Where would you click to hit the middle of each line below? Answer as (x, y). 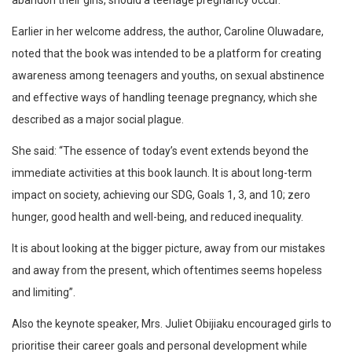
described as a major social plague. (98, 120)
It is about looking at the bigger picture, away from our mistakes (169, 249)
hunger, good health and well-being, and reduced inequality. (158, 217)
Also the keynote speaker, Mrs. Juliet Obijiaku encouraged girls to (172, 324)
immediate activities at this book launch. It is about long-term (162, 173)
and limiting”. (44, 293)
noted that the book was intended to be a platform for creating (167, 54)
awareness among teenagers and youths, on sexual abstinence (168, 76)
